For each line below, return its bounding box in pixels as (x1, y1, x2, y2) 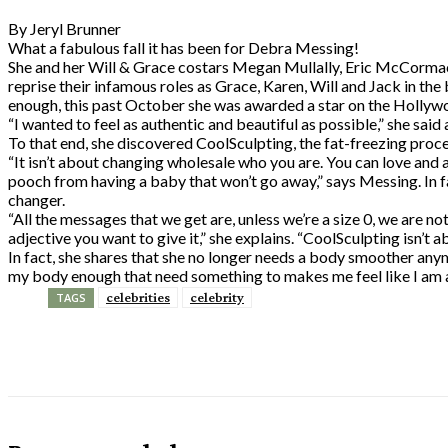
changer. (8, 189, 65, 209)
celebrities (106, 288, 170, 305)
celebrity (190, 288, 244, 305)
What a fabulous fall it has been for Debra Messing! (8, 37, 359, 57)
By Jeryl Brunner (8, 18, 121, 38)
